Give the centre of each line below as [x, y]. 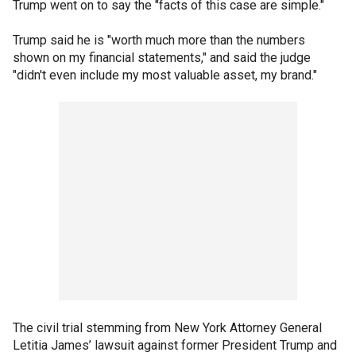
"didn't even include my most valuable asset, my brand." [166, 75]
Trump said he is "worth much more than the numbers [159, 40]
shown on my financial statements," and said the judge [162, 57]
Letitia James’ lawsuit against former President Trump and [175, 345]
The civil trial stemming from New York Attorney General [167, 327]
